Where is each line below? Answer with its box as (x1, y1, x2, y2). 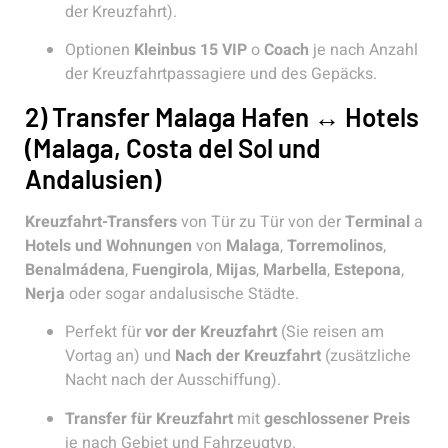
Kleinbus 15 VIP (134, 38, 247, 63)
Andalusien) (25, 162, 161, 194)
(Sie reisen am (277, 320, 384, 345)
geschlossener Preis (264, 406, 410, 431)
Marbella (263, 257, 327, 282)
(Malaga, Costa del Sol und (25, 131, 321, 163)
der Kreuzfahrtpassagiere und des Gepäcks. (65, 62, 377, 87)
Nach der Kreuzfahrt (175, 344, 321, 369)
